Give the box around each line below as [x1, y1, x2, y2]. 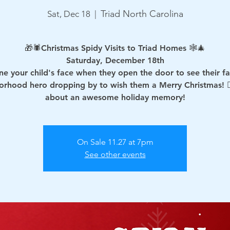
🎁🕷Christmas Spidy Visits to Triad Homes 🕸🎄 [25, 43, 205, 53]
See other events [84, 149, 146, 159]
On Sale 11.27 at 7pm [76, 137, 154, 147]
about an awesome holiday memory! [45, 92, 185, 102]
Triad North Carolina [100, 8, 183, 20]
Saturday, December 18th [66, 55, 164, 65]
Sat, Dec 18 [47, 8, 90, 19]
